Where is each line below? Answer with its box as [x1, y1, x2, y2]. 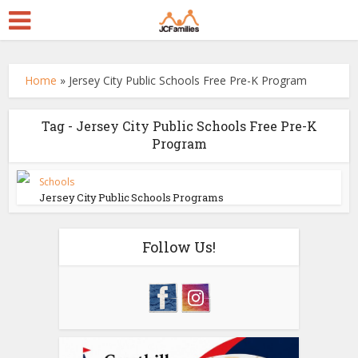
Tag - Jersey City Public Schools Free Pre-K [41, 117, 317, 134]
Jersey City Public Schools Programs [39, 190, 225, 205]
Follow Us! [142, 237, 216, 257]
